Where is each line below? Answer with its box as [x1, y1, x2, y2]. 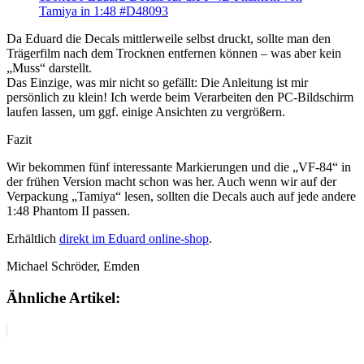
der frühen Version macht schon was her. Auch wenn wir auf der [6, 175, 336, 189]
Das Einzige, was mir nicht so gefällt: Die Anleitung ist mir [6, 76, 308, 90]
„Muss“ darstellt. [6, 61, 92, 76]
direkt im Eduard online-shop [59, 232, 209, 246]
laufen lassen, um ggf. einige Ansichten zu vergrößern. [6, 105, 285, 119]
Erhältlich [6, 232, 59, 246]
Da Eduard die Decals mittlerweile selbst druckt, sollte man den [6, 32, 331, 46]
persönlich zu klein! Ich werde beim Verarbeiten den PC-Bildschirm [6, 90, 353, 105]
